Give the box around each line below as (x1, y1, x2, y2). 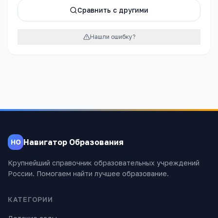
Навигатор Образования (23, 137, 124, 147)
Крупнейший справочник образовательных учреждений (8, 159, 200, 167)
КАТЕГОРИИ (8, 195, 53, 203)
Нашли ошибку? (90, 33, 135, 40)
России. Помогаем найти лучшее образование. (8, 169, 169, 178)
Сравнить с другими (77, 6, 148, 14)
